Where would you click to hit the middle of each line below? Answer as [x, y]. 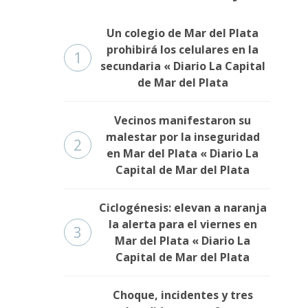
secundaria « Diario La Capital [183, 66]
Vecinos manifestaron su [183, 121]
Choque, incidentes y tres [183, 295]
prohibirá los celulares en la [183, 50]
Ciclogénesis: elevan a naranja [183, 208]
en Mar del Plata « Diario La [183, 154]
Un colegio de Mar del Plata [183, 33]
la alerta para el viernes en [183, 224]
